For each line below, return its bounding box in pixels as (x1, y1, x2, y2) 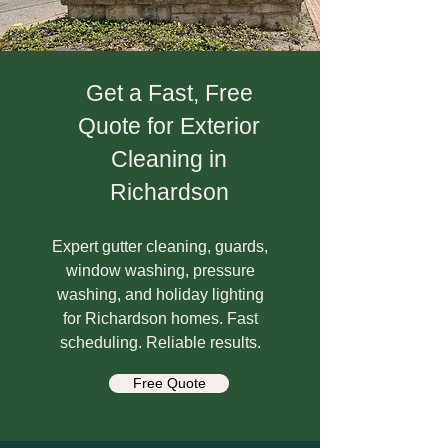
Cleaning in (111, 146, 227, 172)
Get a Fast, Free (85, 80, 253, 106)
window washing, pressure (65, 262, 255, 279)
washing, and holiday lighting (56, 286, 264, 303)
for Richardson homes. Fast (62, 310, 258, 327)
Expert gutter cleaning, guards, (52, 238, 268, 255)
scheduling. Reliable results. (59, 334, 261, 351)
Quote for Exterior (78, 113, 260, 139)
